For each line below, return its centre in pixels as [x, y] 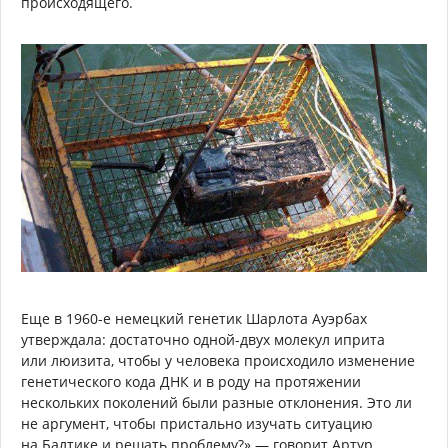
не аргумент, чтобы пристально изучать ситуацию [197, 424]
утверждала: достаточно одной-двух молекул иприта [203, 340]
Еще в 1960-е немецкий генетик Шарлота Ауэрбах [194, 319]
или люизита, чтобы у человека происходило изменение [218, 361]
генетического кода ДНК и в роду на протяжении [191, 382]
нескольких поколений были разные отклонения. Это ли [216, 403]
